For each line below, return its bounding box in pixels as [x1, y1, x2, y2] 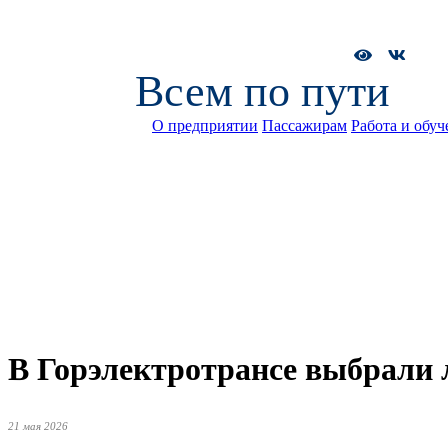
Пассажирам [262, 117, 347, 134]
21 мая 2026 [8, 419, 68, 432]
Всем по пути [134, 67, 390, 116]
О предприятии [152, 117, 258, 134]
